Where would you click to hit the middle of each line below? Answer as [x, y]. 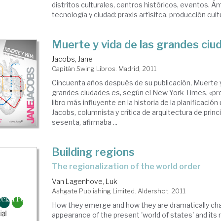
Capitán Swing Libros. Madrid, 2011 [104, 69]
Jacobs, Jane [73, 59]
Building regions [93, 152]
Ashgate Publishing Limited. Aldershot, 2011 [119, 191]
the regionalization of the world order [129, 166]
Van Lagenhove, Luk [85, 181]
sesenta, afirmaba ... [85, 122]
